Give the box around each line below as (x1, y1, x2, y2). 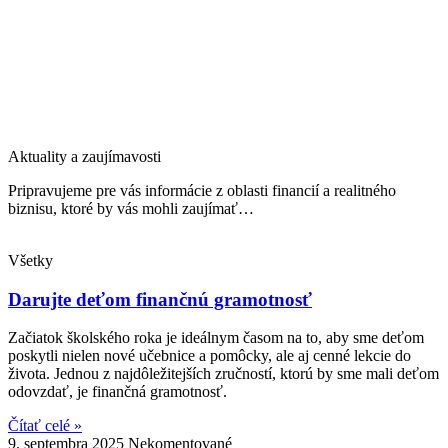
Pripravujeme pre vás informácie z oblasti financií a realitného (8, 182, 396, 199)
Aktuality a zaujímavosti (8, 148, 161, 165)
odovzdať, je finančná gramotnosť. (8, 383, 227, 401)
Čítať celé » (8, 417, 82, 435)
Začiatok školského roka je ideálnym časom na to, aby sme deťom (8, 329, 424, 347)
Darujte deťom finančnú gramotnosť (8, 288, 312, 310)
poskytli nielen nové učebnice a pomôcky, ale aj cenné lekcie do (8, 347, 411, 365)
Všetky (8, 252, 53, 269)
